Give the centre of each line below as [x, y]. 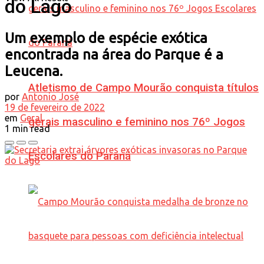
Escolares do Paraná [80, 156]
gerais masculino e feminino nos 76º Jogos [137, 122]
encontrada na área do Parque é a [114, 54]
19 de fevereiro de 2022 [55, 107]
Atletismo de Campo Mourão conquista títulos [143, 88]
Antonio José [50, 96]
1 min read [27, 128]
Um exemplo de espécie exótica [106, 38]
